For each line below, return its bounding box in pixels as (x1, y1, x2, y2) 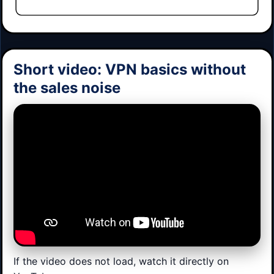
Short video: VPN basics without (13, 61, 246, 79)
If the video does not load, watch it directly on (13, 254, 229, 267)
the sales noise (13, 79, 120, 97)
